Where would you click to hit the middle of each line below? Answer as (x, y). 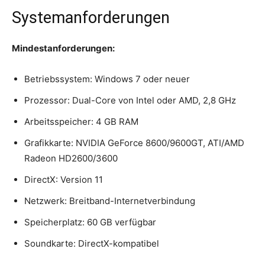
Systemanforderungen (91, 18)
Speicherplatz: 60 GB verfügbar (90, 222)
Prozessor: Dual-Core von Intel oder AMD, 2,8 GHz (130, 101)
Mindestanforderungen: (63, 49)
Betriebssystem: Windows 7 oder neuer (107, 79)
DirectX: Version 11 (64, 180)
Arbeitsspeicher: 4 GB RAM (81, 122)
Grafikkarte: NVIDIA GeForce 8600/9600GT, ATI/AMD (134, 143)
